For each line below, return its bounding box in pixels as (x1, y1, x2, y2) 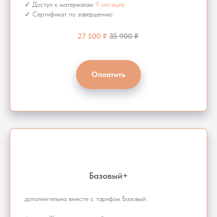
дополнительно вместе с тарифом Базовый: (25, 194, 147, 202)
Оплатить (92, 69, 125, 79)
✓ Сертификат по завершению (25, 10, 112, 18)
